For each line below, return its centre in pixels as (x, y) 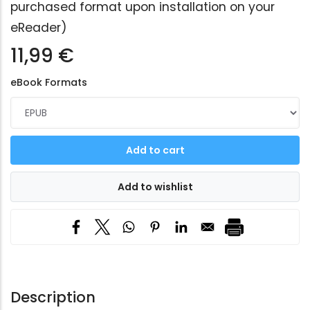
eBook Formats (49, 83)
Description (53, 298)
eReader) (39, 28)
